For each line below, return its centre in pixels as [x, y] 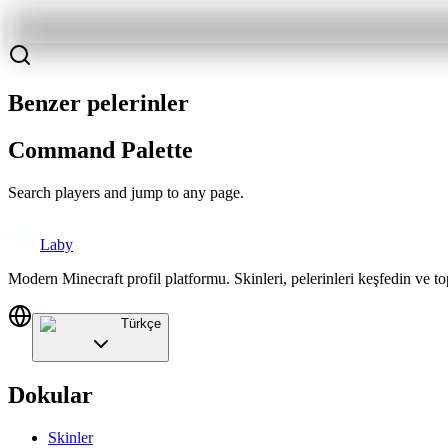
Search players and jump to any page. [126, 193]
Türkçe [141, 324]
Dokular [50, 395]
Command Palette [100, 150]
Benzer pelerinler [98, 103]
